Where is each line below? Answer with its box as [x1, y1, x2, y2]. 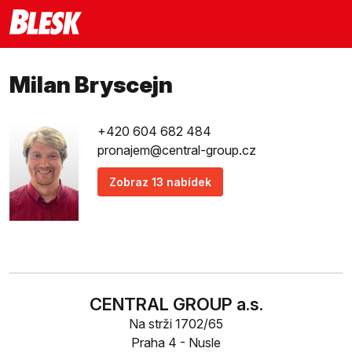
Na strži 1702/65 [129, 315, 223, 332]
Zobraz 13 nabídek [109, 175, 211, 189]
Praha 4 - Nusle [131, 334, 221, 350]
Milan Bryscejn [9, 71, 173, 98]
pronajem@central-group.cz [97, 142, 256, 158]
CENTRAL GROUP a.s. [89, 293, 263, 314]
